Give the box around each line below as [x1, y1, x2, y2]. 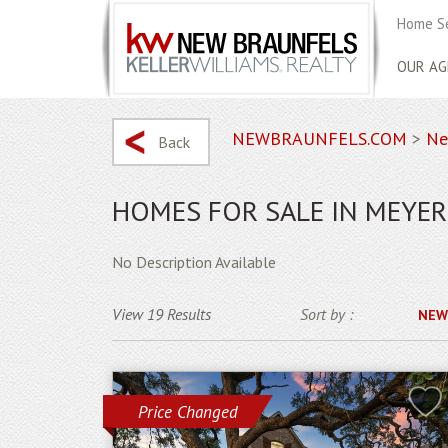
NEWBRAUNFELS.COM [232, 127, 407, 150]
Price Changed [138, 401, 238, 423]
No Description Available [112, 252, 276, 272]
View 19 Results [112, 304, 211, 324]
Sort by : [299, 304, 353, 324]
